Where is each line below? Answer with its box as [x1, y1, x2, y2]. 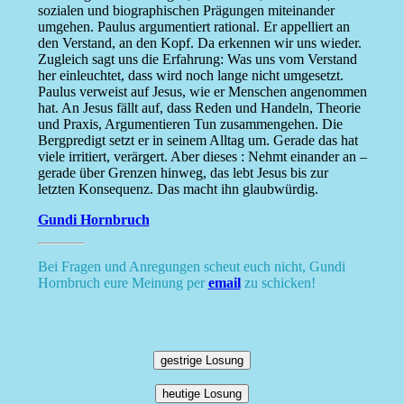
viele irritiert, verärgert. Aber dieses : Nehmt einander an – [37, 149, 367, 165]
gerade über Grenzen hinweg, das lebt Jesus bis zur [37, 165, 328, 181]
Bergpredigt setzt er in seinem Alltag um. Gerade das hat [37, 133, 358, 149]
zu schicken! [240, 275, 316, 291]
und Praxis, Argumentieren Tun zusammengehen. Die [37, 116, 343, 133]
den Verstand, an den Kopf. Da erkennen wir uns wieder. [37, 35, 362, 51]
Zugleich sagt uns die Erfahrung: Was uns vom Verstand [37, 51, 357, 68]
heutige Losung [162, 387, 242, 401]
